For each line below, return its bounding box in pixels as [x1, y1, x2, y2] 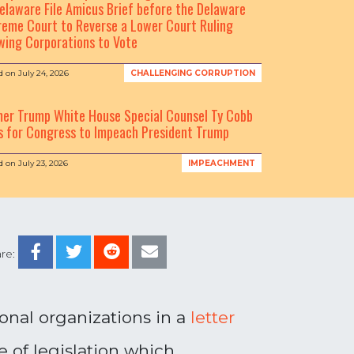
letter [190, 307, 235, 327]
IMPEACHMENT [187, 158, 255, 168]
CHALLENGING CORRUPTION [130, 68, 255, 78]
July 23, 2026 [18, 158, 68, 168]
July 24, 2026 [18, 68, 69, 78]
